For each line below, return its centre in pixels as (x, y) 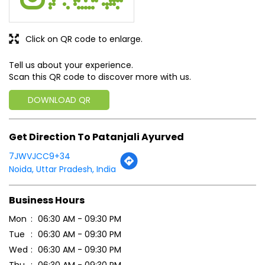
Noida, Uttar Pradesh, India (62, 169)
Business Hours (47, 200)
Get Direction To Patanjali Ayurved (96, 137)
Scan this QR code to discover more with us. (100, 77)
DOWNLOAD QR (59, 100)
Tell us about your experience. (71, 65)
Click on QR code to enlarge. (84, 39)
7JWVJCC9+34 (40, 156)
